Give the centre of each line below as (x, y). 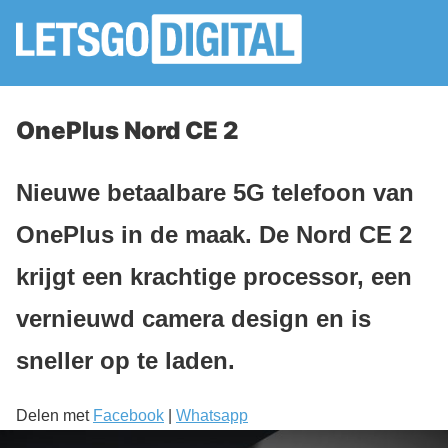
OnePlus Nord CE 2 (127, 130)
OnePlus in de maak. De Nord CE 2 (214, 234)
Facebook (128, 415)
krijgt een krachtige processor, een (214, 276)
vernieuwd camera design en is (193, 318)
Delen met (54, 415)
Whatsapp (212, 415)
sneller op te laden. (125, 360)
